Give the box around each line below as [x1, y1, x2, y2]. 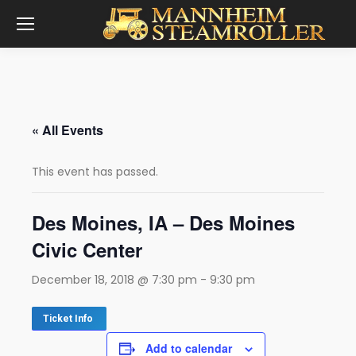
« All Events [32, 121, 103, 139]
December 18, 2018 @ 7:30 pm [32, 272, 197, 288]
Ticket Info [43, 313, 95, 324]
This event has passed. [32, 164, 158, 180]
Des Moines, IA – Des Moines [32, 209, 295, 236]
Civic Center [32, 236, 142, 263]
